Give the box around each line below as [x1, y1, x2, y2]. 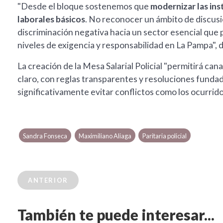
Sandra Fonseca [23, 132, 68, 140]
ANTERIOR [28, 176, 68, 185]
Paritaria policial [142, 132, 187, 140]
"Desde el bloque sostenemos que [17, 1, 150, 12]
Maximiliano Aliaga [78, 132, 131, 140]
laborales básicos [17, 14, 85, 25]
